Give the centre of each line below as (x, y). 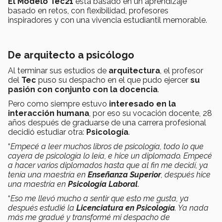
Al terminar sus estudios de (58, 71)
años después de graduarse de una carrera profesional (107, 123)
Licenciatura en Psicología (126, 208)
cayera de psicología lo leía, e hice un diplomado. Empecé (110, 156)
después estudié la (42, 208)
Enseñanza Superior (124, 175)
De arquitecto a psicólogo (71, 55)
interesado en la (142, 104)
